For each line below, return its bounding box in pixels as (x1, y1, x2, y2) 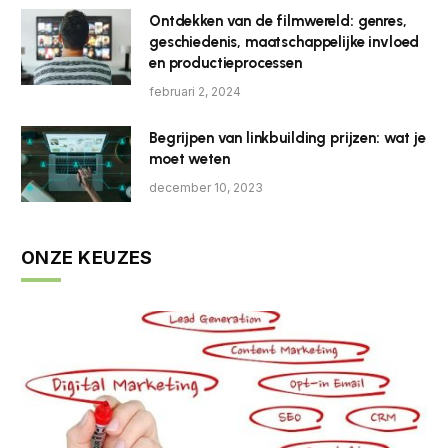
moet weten (149, 149, 230, 168)
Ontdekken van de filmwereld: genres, (149, 11, 407, 30)
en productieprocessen (149, 53, 302, 72)
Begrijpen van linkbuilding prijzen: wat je (149, 128, 426, 147)
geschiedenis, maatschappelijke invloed (149, 32, 420, 51)
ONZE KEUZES (21, 246, 153, 268)
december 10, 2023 (149, 179, 263, 195)
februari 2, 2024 (149, 83, 241, 99)
